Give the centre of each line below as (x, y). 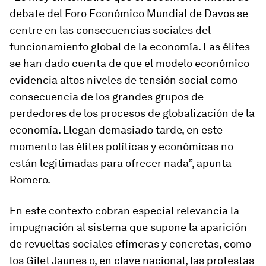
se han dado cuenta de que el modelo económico (129, 64)
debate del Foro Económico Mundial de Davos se (129, 14)
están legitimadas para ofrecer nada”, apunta (121, 163)
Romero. (30, 180)
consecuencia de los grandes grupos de (107, 97)
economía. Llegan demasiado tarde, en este (116, 130)
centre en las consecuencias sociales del (110, 30)
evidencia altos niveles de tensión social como (123, 80)
